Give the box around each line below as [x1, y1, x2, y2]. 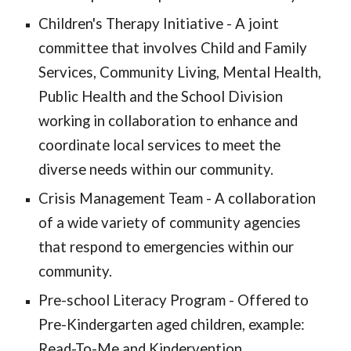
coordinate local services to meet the [38, 136, 281, 154]
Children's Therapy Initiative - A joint [38, 15, 280, 32]
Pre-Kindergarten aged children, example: [38, 316, 306, 333]
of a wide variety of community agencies [38, 214, 302, 231]
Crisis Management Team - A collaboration [38, 190, 317, 207]
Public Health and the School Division [38, 88, 284, 105]
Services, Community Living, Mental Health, [38, 63, 322, 81]
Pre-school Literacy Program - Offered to [38, 291, 309, 309]
